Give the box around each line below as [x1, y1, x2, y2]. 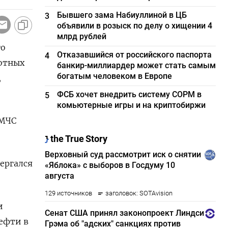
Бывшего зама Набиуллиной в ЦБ [57, 10, 187, 20]
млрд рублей [57, 32, 107, 41]
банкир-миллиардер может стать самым [57, 61, 216, 70]
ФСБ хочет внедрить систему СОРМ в [57, 90, 202, 99]
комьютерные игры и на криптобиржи [57, 100, 206, 110]
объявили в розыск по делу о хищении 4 [57, 21, 213, 31]
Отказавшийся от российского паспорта [57, 50, 212, 60]
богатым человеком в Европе [57, 71, 173, 81]
